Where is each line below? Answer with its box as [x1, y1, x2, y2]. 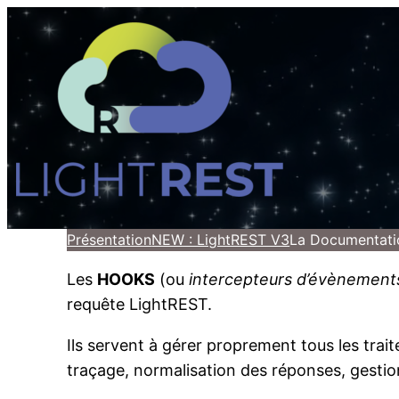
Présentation [67, 230, 152, 248]
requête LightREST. [67, 294, 213, 313]
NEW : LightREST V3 [151, 230, 290, 248]
